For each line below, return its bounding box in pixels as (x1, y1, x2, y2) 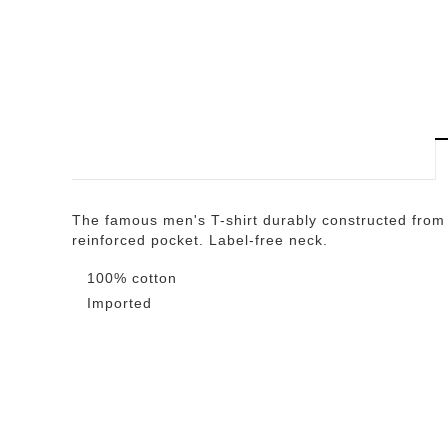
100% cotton (87, 270, 177, 287)
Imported (87, 295, 152, 312)
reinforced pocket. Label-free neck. (72, 232, 328, 249)
